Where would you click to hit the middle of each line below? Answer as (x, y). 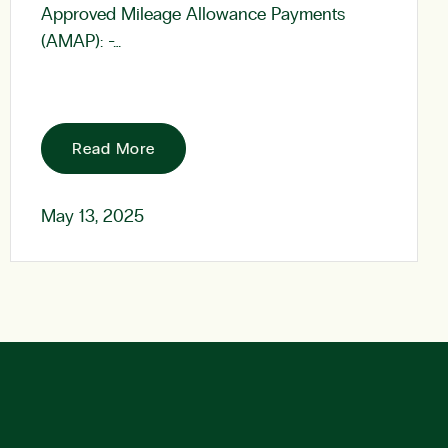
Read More (114, 149)
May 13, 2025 (92, 217)
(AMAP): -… (81, 42)
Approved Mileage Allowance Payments (193, 15)
